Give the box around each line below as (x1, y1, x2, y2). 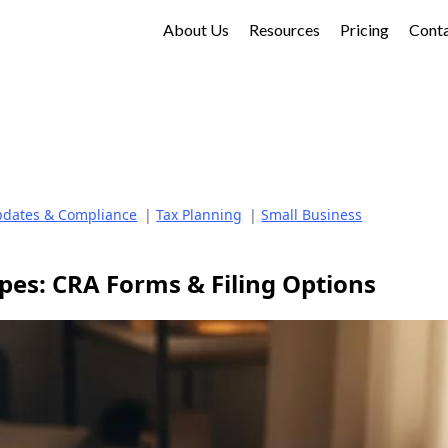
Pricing (339, 20, 389, 39)
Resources (248, 20, 320, 39)
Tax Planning (156, 205, 243, 224)
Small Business (261, 205, 363, 224)
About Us (162, 20, 229, 39)
